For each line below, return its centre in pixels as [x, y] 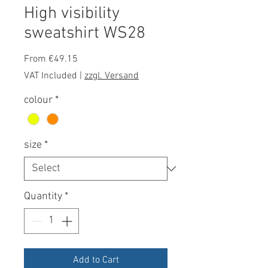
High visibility [72, 13]
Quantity [43, 196]
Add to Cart [96, 260]
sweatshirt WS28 [85, 33]
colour [38, 100]
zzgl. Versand [112, 76]
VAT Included [51, 76]
